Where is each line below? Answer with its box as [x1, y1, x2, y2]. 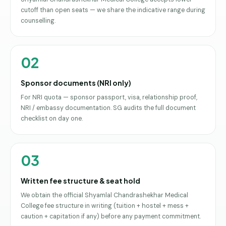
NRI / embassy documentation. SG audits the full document [21, 103, 196, 112]
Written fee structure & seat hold [21, 176, 140, 185]
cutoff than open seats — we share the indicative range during [21, 6, 205, 14]
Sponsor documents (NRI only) [21, 78, 131, 87]
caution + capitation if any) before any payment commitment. [21, 212, 201, 220]
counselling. [21, 16, 55, 25]
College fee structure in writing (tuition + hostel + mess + [21, 201, 189, 210]
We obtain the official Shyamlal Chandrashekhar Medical [21, 191, 188, 199]
